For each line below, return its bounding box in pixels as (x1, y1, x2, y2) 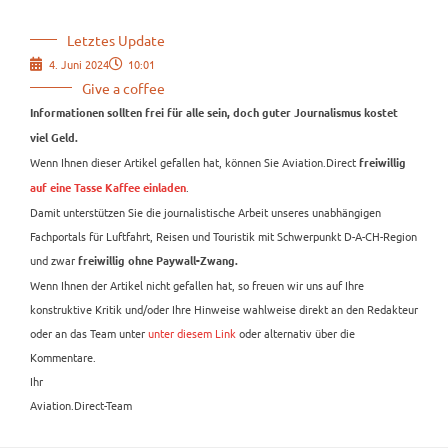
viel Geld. (30, 131, 78, 144)
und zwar (30, 251, 78, 268)
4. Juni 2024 (49, 55, 109, 72)
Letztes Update (67, 30, 165, 49)
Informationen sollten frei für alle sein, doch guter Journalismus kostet (30, 106, 398, 119)
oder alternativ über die (236, 324, 355, 341)
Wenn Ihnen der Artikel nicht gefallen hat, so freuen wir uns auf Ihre (30, 276, 364, 293)
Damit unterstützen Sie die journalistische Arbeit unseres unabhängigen (30, 203, 381, 220)
